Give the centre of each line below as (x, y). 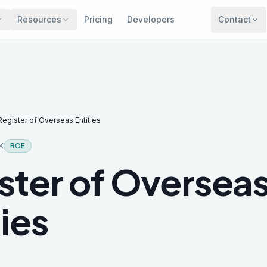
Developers (151, 19)
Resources (40, 19)
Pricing (99, 19)
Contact (234, 19)
